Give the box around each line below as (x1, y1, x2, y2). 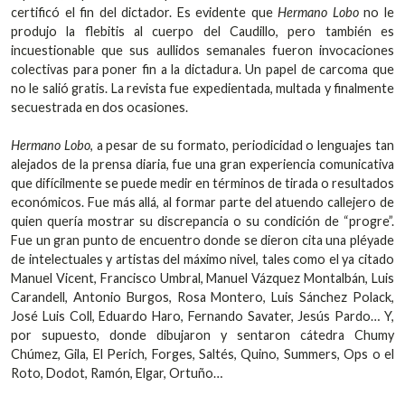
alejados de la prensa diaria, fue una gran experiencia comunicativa (11, 155, 394, 172)
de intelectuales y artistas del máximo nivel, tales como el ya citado (11, 250, 394, 267)
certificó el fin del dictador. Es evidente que (11, 4, 278, 20)
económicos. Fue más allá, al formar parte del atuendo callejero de (11, 193, 394, 210)
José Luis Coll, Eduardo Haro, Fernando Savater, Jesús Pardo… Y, (11, 307, 394, 324)
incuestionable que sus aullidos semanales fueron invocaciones (11, 42, 394, 58)
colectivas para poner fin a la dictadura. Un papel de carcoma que (11, 61, 394, 77)
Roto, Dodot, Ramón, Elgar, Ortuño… (11, 364, 222, 381)
